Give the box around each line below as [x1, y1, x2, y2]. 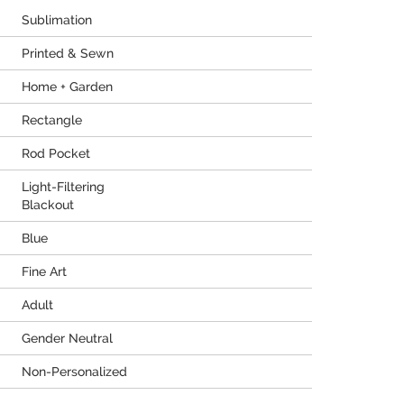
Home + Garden [22, 79, 113, 94]
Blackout [22, 197, 74, 212]
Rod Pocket [22, 146, 90, 161]
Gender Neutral [22, 331, 113, 345]
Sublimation [22, 13, 92, 27]
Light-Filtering [22, 179, 105, 194]
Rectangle [22, 113, 82, 127]
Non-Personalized [22, 364, 127, 379]
